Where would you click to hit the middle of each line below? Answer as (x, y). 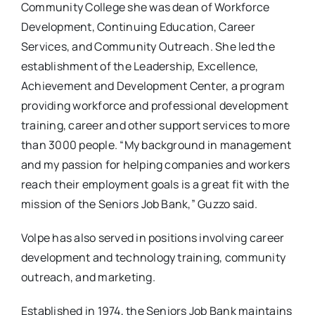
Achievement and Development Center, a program (153, 86)
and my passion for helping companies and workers (155, 165)
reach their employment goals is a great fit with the (155, 185)
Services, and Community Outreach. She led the (148, 47)
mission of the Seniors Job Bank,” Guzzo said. (139, 204)
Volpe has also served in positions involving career (153, 238)
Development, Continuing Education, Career (138, 27)
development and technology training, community (153, 258)
